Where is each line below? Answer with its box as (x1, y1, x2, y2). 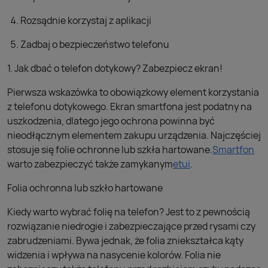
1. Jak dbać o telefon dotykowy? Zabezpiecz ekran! (7, 62, 223, 75)
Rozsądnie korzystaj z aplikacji (20, 14, 151, 27)
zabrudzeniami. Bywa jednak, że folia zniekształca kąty (7, 234, 243, 247)
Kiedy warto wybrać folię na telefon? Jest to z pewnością (7, 205, 250, 218)
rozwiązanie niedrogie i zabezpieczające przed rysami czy (7, 220, 255, 233)
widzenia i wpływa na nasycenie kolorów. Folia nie (7, 248, 221, 261)
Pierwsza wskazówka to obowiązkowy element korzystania (7, 86, 259, 99)
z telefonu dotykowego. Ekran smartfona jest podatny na (7, 100, 252, 113)
